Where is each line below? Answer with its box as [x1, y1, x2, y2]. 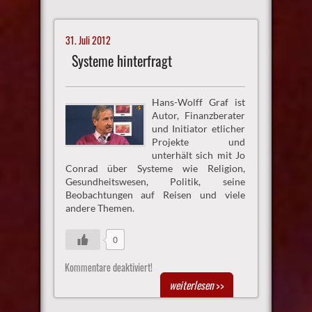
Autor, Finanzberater [151, 109, 246, 121]
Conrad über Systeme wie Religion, [65, 162, 246, 174]
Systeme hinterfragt [71, 50, 172, 71]
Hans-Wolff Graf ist [151, 95, 246, 108]
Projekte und [151, 135, 246, 148]
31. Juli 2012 [65, 32, 111, 47]
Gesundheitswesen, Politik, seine [65, 175, 246, 187]
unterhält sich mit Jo [151, 148, 246, 161]
